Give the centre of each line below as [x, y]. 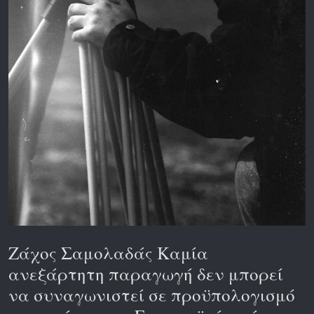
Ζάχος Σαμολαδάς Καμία [108, 253]
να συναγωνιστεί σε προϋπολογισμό [152, 295]
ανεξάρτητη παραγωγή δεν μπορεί [146, 274]
